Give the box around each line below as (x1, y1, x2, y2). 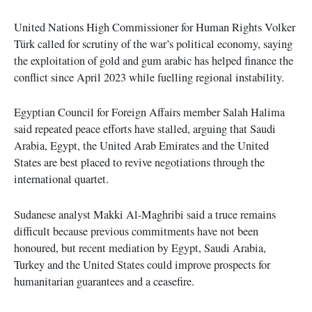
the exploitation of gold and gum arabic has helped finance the (14, 53, 293, 69)
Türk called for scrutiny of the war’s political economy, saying (14, 36, 292, 52)
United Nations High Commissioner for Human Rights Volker (14, 19, 295, 36)
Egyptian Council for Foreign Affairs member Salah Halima (14, 104, 285, 120)
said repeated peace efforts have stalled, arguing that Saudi (14, 121, 276, 137)
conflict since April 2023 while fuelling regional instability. (14, 70, 284, 86)
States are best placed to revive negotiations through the (14, 155, 265, 171)
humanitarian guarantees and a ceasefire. (14, 273, 194, 289)
